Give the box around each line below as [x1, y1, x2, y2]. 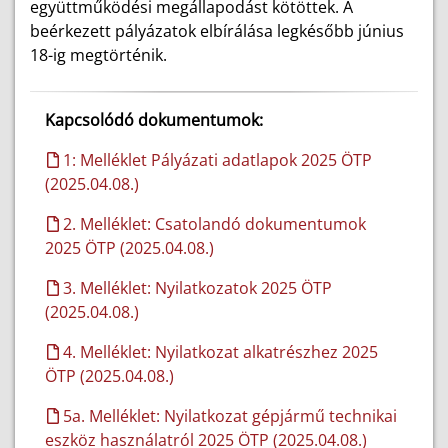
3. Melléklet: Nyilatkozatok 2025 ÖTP [59, 277, 332, 299]
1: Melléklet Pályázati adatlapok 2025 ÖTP [59, 149, 372, 171]
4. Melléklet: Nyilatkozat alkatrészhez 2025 [59, 341, 378, 363]
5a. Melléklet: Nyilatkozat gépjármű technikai [59, 405, 397, 427]
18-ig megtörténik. [30, 44, 167, 66]
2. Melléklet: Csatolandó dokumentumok [59, 213, 366, 235]
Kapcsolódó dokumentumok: [45, 109, 263, 131]
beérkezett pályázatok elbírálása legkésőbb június [30, 20, 404, 42]
